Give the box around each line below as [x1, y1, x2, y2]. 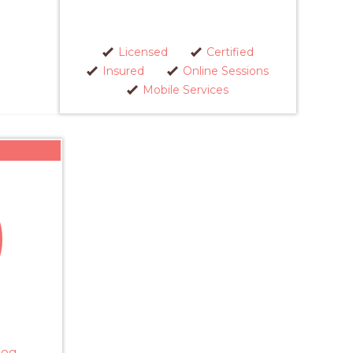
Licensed [117, 45, 168, 59]
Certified [206, 45, 254, 59]
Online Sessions [183, 64, 269, 78]
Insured [102, 64, 144, 78]
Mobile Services [143, 83, 229, 97]
